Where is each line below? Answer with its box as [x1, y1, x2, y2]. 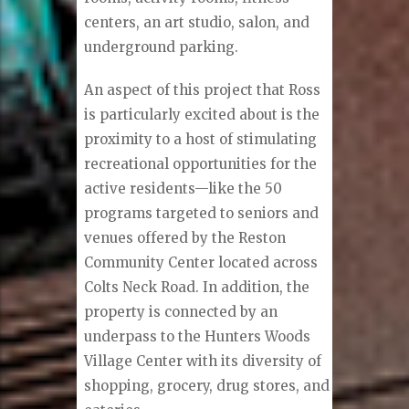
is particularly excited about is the [84, 106, 320, 124]
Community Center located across [84, 254, 319, 272]
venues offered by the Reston [84, 229, 287, 247]
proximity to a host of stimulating [84, 131, 318, 149]
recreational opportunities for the [84, 155, 318, 173]
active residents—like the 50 [84, 180, 283, 198]
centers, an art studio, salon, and [84, 14, 310, 32]
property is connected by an [84, 303, 278, 321]
